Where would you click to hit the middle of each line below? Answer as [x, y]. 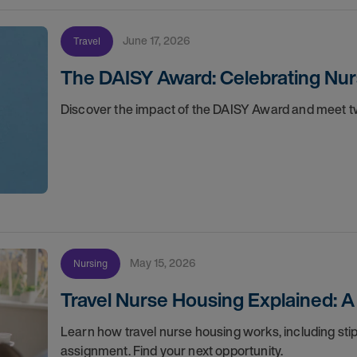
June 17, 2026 [159, 40]
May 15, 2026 [167, 263]
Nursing [90, 263]
